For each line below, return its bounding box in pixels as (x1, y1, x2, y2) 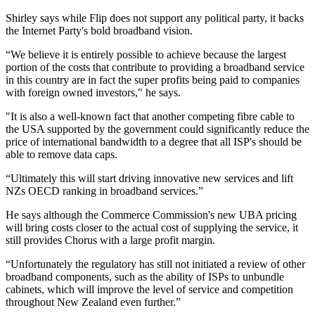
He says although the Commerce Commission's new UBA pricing (6, 209, 297, 221)
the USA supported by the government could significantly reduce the (6, 123, 309, 136)
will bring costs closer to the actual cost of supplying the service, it (6, 221, 298, 234)
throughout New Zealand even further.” (6, 296, 181, 309)
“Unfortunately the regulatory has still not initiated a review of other (6, 258, 305, 271)
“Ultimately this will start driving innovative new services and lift (6, 172, 293, 185)
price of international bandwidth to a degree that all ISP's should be (6, 136, 302, 148)
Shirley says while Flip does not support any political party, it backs (6, 12, 304, 25)
